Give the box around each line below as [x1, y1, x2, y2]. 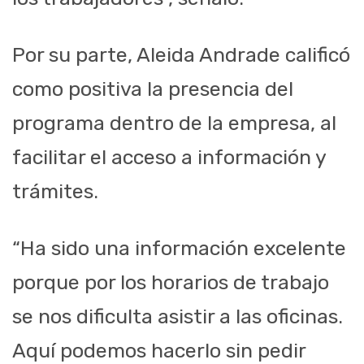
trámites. [12, 180, 98, 204]
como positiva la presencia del [12, 77, 293, 102]
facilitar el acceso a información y [12, 145, 326, 170]
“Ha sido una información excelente [12, 236, 346, 261]
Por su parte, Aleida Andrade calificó [12, 43, 350, 67]
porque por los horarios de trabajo [12, 271, 329, 295]
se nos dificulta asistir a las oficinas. [12, 305, 343, 329]
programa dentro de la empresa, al [12, 111, 336, 136]
